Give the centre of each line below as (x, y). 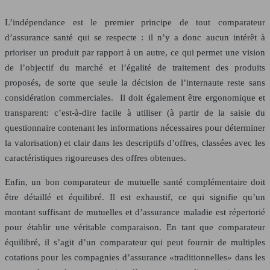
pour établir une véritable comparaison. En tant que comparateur (135, 227)
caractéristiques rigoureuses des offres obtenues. (96, 158)
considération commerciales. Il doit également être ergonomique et (135, 97)
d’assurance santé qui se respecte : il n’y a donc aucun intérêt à (135, 37)
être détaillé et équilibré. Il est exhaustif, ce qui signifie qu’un (135, 197)
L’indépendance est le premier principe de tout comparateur (135, 22)
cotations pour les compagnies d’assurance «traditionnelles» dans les (135, 257)
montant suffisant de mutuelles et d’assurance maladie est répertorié (135, 212)
